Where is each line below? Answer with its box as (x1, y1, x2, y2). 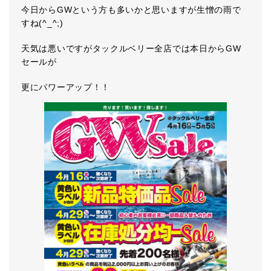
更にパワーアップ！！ (21, 82, 110, 92)
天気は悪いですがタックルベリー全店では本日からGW (21, 44, 241, 53)
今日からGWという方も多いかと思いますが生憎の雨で (21, 5, 241, 15)
